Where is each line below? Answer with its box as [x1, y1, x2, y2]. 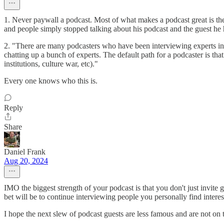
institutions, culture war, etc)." [4, 59, 98, 68]
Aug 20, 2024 [4, 156, 48, 165]
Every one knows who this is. [4, 76, 97, 85]
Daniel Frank [4, 147, 45, 156]
